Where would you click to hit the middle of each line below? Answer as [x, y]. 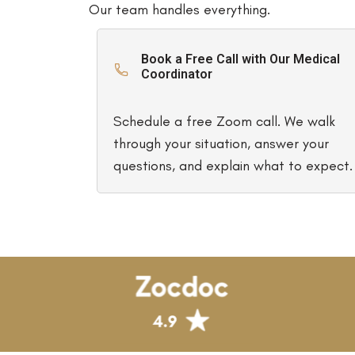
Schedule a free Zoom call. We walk [224, 121]
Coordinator [177, 74]
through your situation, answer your [221, 143]
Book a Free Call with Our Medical [240, 59]
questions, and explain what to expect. [233, 165]
